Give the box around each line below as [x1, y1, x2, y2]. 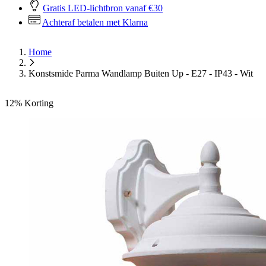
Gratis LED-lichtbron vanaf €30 [43, 3, 163, 13]
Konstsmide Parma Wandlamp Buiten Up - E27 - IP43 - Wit [28, 68, 253, 78]
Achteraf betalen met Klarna [42, 17, 148, 27]
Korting [24, 98, 53, 108]
